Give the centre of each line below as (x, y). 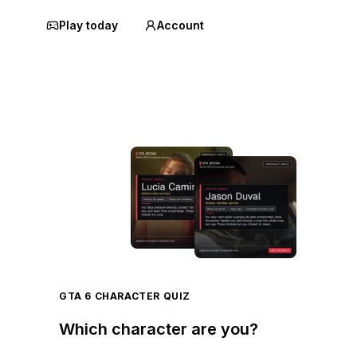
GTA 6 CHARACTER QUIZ (125, 296)
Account (180, 25)
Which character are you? (159, 329)
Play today (88, 25)
